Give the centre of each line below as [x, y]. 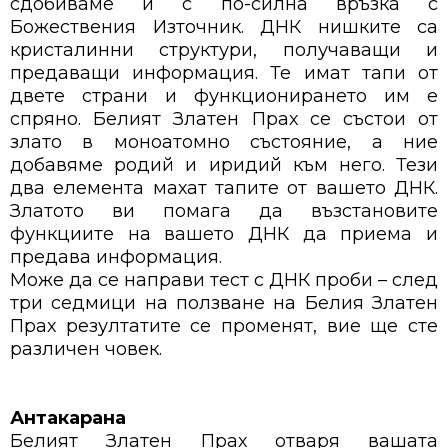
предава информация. [116, 257]
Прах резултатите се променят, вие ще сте [224, 326]
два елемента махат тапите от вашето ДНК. [224, 188]
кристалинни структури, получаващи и [224, 50]
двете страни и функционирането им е [224, 96]
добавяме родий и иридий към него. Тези [224, 165]
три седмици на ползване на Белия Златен [224, 303]
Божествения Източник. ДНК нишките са [224, 27]
